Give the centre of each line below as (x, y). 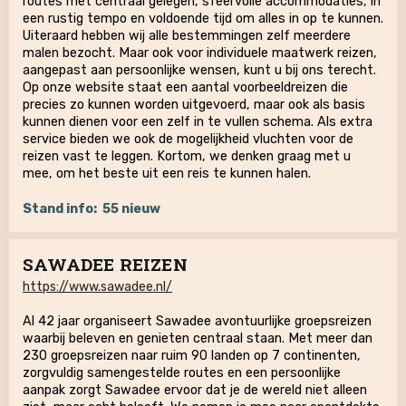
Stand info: (60, 209)
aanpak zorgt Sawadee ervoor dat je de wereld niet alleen (195, 390)
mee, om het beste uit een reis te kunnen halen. (167, 174)
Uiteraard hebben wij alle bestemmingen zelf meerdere (187, 36)
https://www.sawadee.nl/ (97, 287)
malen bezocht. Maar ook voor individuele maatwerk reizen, (200, 53)
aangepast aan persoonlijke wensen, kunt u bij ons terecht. (199, 70)
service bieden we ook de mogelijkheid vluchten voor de (188, 139)
